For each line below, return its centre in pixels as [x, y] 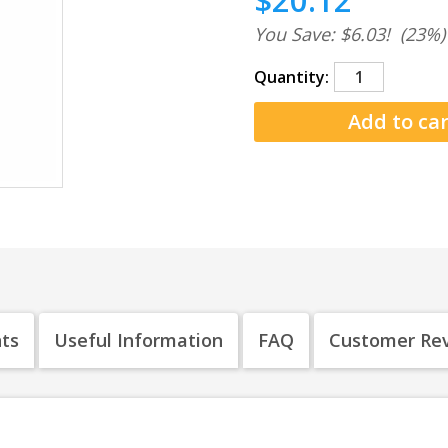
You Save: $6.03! [322, 34]
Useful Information [138, 340]
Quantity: [291, 77]
